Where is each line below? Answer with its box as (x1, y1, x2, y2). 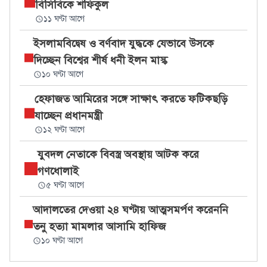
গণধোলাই (37, 164, 79, 178)
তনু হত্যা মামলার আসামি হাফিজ (32, 220, 166, 233)
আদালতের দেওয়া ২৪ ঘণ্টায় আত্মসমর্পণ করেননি (32, 203, 228, 216)
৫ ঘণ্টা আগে (45, 180, 84, 190)
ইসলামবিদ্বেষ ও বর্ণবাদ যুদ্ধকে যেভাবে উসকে (33, 37, 214, 50)
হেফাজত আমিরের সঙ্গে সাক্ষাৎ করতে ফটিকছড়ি (35, 92, 228, 105)
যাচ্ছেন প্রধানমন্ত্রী (35, 109, 103, 122)
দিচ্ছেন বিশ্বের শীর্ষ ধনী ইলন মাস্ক (33, 54, 167, 67)
